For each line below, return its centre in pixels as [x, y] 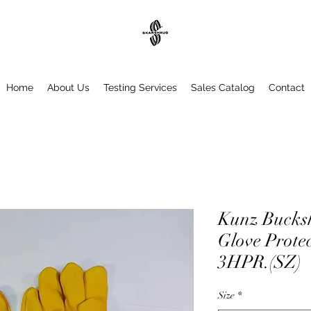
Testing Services [140, 87]
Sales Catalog [223, 87]
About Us [68, 87]
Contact [287, 87]
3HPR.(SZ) [260, 262]
